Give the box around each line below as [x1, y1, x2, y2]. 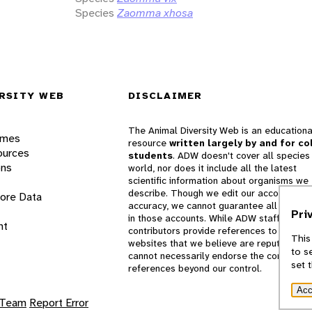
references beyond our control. [128, 262, 262, 275]
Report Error [29, 295, 88, 311]
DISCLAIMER [128, 89, 203, 102]
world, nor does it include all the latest [128, 162, 297, 175]
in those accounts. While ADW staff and [128, 212, 299, 225]
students [128, 149, 173, 162]
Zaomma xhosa [117, 5, 193, 20]
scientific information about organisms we [128, 174, 309, 187]
